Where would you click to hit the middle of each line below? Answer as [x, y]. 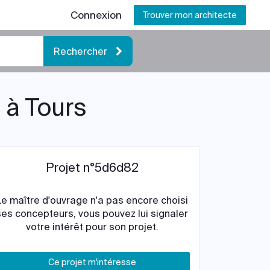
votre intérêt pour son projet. [92, 227]
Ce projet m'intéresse [92, 262]
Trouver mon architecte [190, 15]
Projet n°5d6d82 [92, 168]
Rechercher [82, 51]
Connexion [96, 15]
